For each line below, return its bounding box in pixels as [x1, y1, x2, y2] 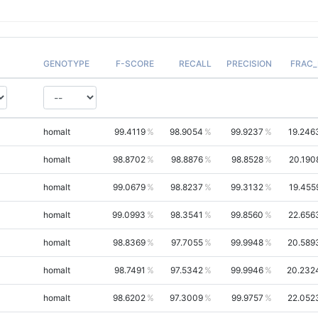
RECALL [178, 57, 212, 69]
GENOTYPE [43, 57, 89, 69]
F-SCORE [115, 57, 154, 69]
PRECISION [226, 57, 272, 69]
